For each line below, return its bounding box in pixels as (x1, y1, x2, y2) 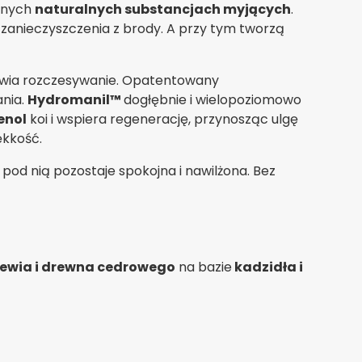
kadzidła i (232, 257, 303, 276)
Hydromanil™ (27, 90, 124, 109)
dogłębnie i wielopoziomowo (124, 90, 301, 109)
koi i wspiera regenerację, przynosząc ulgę (27, 109, 298, 128)
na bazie (175, 257, 232, 276)
